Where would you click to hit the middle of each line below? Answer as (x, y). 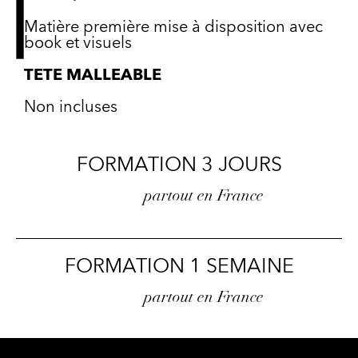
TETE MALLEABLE (93, 75)
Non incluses (71, 107)
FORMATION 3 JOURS (179, 165)
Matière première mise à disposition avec (173, 27)
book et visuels (78, 43)
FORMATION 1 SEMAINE (179, 267)
